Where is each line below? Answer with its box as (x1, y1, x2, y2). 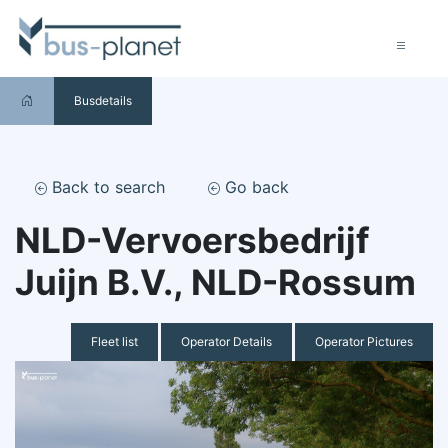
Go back (220, 177, 289, 198)
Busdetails (74, 93, 132, 109)
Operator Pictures (315, 334, 413, 350)
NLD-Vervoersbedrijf (15, 219, 370, 262)
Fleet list (91, 334, 138, 350)
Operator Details (181, 334, 272, 350)
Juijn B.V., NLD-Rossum (15, 261, 416, 304)
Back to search (47, 177, 165, 198)
